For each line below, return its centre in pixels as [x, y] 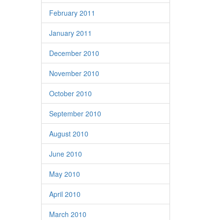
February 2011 [72, 13]
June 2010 [65, 154]
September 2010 [75, 113]
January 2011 [70, 33]
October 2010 [70, 93]
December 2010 [74, 53]
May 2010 [64, 174]
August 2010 [69, 134]
